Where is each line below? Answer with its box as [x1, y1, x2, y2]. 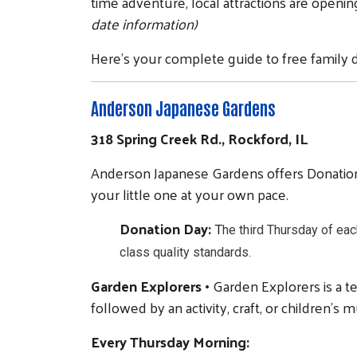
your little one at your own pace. [91, 180, 288, 207]
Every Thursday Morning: [91, 328, 249, 355]
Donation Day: [120, 214, 214, 241]
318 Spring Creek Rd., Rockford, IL [91, 124, 308, 151]
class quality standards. [120, 244, 251, 260]
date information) [91, 10, 198, 37]
